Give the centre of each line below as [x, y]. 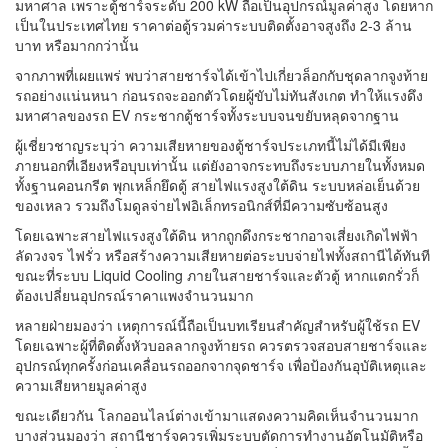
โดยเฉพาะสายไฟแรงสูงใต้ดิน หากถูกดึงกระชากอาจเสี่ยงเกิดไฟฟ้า [216, 235]
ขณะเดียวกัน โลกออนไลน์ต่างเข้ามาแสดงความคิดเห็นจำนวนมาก [216, 415]
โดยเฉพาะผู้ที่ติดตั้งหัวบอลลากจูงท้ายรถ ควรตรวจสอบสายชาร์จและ [221, 345]
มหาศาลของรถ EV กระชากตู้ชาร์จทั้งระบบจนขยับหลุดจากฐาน [207, 115]
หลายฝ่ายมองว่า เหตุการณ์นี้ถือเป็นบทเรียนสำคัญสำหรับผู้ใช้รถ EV [217, 325]
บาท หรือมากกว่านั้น [77, 45]
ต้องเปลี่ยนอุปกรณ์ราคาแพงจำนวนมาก [134, 295]
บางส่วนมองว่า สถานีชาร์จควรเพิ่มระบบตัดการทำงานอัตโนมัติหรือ [219, 435]
